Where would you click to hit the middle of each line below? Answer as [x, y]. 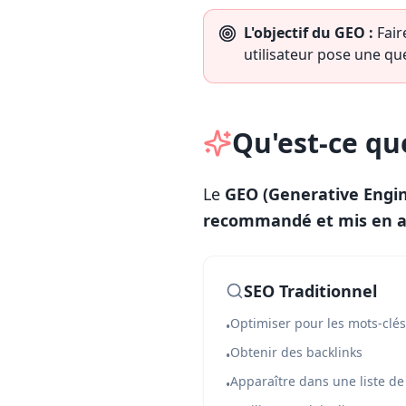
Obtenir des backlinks [296, 352]
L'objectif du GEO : [309, 33]
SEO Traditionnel [310, 291]
